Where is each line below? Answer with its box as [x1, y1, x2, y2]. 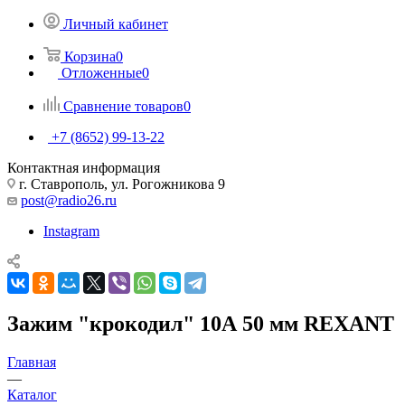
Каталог [7, 386, 57, 402]
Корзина [64, 48, 116, 64]
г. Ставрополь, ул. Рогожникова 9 [15, 175, 225, 192]
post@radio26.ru [21, 192, 117, 208]
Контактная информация [7, 159, 160, 175]
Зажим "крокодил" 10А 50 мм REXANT [7, 311, 394, 335]
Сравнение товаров [63, 98, 184, 114]
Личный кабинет [63, 15, 168, 32]
